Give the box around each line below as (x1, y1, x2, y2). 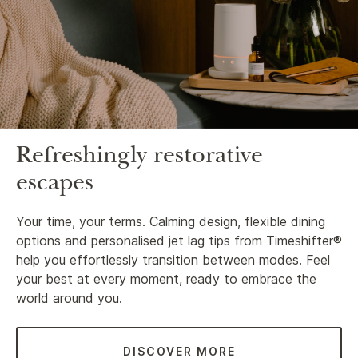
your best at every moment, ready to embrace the (16, 271, 316, 288)
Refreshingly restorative (16, 146, 263, 171)
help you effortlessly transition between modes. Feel (16, 252, 330, 268)
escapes (16, 173, 93, 198)
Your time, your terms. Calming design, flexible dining (16, 213, 325, 230)
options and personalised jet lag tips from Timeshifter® (16, 233, 342, 249)
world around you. (16, 290, 122, 307)
